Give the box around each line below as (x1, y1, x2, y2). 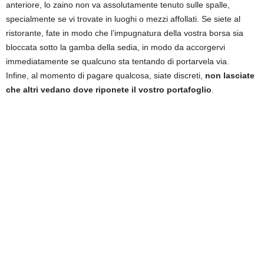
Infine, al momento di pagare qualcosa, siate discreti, (6, 70, 205, 80)
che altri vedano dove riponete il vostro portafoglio (6, 84, 212, 94)
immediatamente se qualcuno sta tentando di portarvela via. (6, 56, 229, 66)
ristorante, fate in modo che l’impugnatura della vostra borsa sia (6, 28, 243, 38)
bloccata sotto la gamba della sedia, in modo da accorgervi (6, 42, 225, 52)
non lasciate (205, 70, 255, 80)
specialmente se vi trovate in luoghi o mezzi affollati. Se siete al (6, 14, 240, 24)
